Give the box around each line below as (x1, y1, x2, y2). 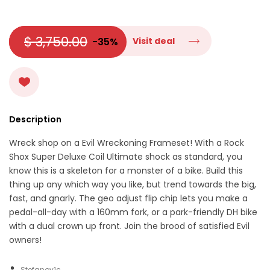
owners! (9, 234, 42, 246)
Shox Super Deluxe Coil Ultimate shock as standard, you (9, 151, 242, 163)
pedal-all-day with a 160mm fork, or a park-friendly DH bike (9, 206, 257, 219)
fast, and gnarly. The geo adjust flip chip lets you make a (9, 192, 248, 205)
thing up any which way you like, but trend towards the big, (9, 178, 256, 191)
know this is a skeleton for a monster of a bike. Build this (9, 165, 243, 177)
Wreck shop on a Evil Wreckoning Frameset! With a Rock (9, 137, 244, 149)
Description (9, 113, 61, 126)
